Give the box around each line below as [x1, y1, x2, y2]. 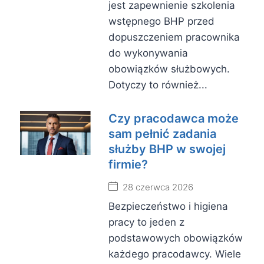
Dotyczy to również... [108, 79, 207, 91]
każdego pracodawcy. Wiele [108, 248, 241, 260]
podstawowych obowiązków [108, 232, 243, 244]
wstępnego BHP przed [108, 15, 214, 27]
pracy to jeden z [108, 216, 184, 228]
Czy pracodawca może [108, 111, 239, 126]
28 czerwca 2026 [123, 181, 193, 193]
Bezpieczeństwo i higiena [108, 200, 228, 212]
